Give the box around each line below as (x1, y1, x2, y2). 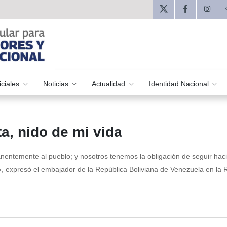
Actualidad (92, 79, 128, 88)
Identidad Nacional (148, 79, 211, 88)
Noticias (43, 79, 70, 88)
